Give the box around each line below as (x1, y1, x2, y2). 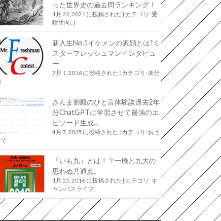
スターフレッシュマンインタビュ (52, 49, 156, 58)
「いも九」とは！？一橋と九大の (52, 156, 156, 165)
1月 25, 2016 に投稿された (52, 177, 122, 184)
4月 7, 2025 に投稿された (52, 128, 118, 135)
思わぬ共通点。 (52, 167, 101, 176)
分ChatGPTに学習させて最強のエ (52, 108, 159, 116)
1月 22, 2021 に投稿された (52, 10, 122, 17)
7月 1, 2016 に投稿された (52, 70, 118, 76)
